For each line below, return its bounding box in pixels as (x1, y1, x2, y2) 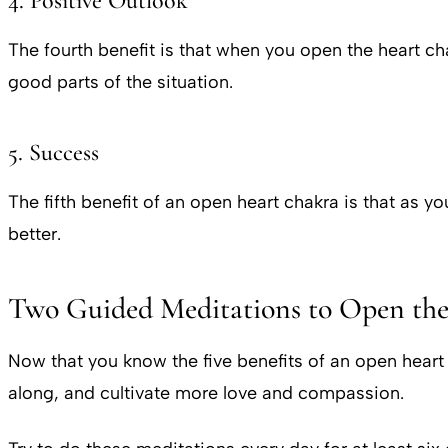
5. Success (8, 137, 99, 167)
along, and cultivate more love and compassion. (8, 381, 409, 404)
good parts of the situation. (8, 70, 238, 93)
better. (8, 222, 61, 245)
